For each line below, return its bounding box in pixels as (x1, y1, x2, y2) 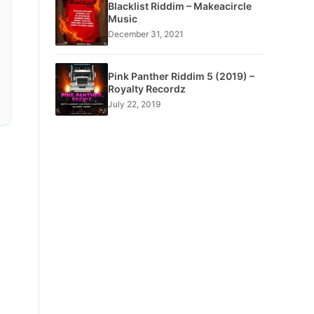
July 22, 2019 (107, 98, 161, 109)
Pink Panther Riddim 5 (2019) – (107, 69, 254, 82)
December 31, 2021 (107, 28, 184, 39)
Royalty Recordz (107, 82, 186, 95)
